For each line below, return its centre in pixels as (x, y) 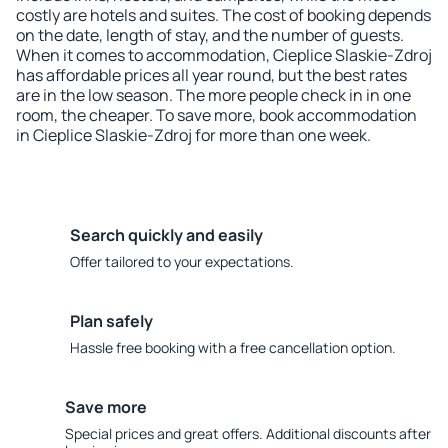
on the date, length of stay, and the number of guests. (210, 35)
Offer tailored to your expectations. (182, 261)
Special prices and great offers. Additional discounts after (247, 433)
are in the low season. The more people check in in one (213, 95)
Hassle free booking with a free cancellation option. (233, 347)
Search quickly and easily (166, 235)
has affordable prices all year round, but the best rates (211, 75)
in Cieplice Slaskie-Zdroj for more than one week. (193, 135)
